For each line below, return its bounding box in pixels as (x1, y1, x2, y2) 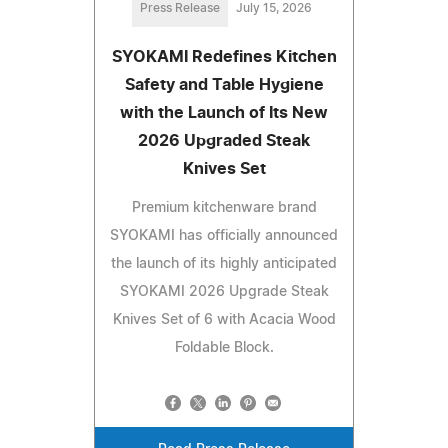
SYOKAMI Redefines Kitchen (111, 48, 337, 65)
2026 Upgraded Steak (138, 132, 310, 149)
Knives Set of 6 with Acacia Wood (112, 312, 336, 327)
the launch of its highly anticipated (111, 256, 337, 271)
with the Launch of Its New (120, 104, 328, 121)
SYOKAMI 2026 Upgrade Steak (119, 284, 329, 299)
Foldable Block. (174, 340, 274, 355)
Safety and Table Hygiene (124, 76, 324, 93)
